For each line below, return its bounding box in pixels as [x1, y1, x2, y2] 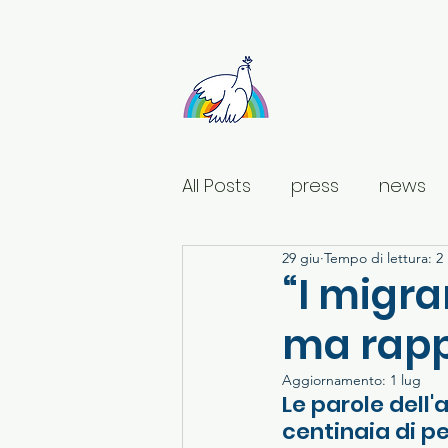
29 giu [282, 248, 320, 267]
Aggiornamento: [282, 371, 390, 389]
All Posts [182, 172, 251, 198]
